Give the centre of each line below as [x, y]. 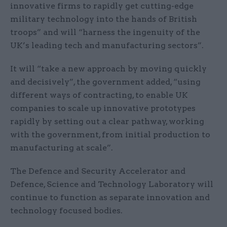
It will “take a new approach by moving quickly [108, 69]
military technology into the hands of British [104, 19]
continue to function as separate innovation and [110, 198]
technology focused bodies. [67, 211]
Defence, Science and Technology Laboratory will [112, 184]
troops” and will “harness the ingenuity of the [105, 32]
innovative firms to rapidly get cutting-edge [102, 6]
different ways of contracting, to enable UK [99, 95]
